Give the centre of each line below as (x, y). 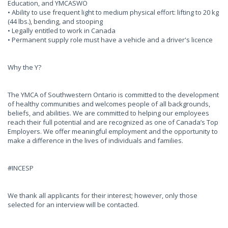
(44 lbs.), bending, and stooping (55, 21)
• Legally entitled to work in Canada (62, 31)
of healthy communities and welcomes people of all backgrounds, (109, 104)
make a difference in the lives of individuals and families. (95, 140)
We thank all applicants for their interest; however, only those (103, 195)
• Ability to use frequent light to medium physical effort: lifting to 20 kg (113, 12)
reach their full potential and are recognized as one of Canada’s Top (113, 122)
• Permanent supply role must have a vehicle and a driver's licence (110, 40)
